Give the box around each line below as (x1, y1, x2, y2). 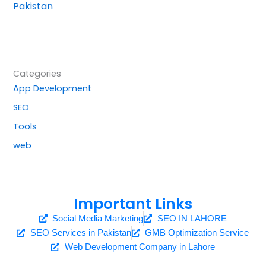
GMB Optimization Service (145, 228, 249, 238)
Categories (13, 68, 62, 80)
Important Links (74, 194, 192, 215)
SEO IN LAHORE (157, 214, 227, 224)
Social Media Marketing (52, 214, 143, 224)
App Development (13, 83, 92, 95)
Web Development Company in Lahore (64, 242, 215, 252)
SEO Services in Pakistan (30, 228, 131, 238)
